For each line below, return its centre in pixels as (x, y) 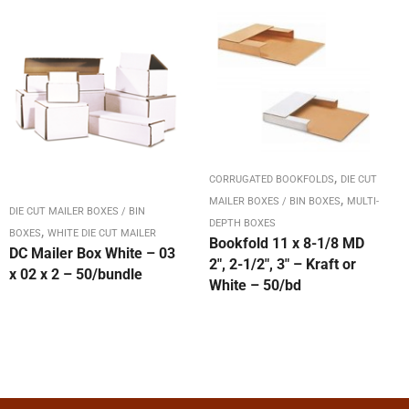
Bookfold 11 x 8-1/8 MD (287, 244)
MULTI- (363, 202)
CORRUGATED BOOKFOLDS (272, 180)
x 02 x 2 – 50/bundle (76, 275)
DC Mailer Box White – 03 (92, 254)
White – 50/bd (255, 286)
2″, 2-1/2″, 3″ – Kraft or (283, 265)
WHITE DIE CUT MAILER (102, 234)
